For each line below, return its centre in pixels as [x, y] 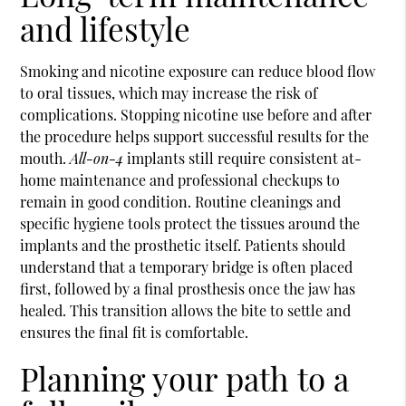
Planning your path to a [185, 378]
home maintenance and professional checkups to [180, 179]
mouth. [45, 158]
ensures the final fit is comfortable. [135, 332]
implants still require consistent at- [243, 158]
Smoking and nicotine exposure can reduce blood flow [198, 71]
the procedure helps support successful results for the [195, 136]
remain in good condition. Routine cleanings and [181, 201]
